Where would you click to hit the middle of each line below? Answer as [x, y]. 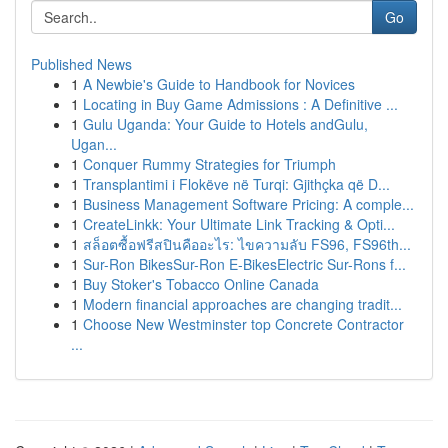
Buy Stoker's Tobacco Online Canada [201, 284]
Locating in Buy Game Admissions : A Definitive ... [240, 104]
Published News [81, 64]
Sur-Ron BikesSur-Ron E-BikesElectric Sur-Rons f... [244, 264]
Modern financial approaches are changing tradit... [242, 304]
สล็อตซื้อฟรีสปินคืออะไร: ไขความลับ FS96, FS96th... [247, 244]
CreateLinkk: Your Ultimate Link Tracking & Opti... [239, 224]
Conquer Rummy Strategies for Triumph [209, 164]
